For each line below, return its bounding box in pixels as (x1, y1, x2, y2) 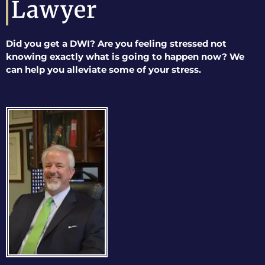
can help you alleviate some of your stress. (6, 64, 201, 76)
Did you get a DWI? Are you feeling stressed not (6, 38, 227, 50)
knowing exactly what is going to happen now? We (6, 51, 244, 63)
